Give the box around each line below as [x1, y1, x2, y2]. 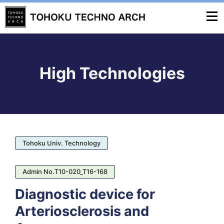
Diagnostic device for [15, 186, 155, 202]
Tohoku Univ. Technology [22, 139, 100, 147]
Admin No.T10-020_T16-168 [22, 167, 107, 175]
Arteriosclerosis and [15, 203, 149, 219]
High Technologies [39, 63, 185, 83]
